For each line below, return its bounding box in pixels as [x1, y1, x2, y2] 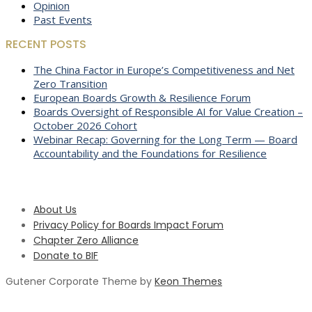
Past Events [33, 12, 92, 26]
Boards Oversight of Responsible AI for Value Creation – [33, 104, 303, 118]
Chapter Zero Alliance [33, 233, 139, 247]
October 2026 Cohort [33, 118, 137, 132]
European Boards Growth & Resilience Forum [33, 90, 251, 104]
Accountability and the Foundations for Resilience [33, 146, 267, 160]
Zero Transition [33, 76, 107, 91]
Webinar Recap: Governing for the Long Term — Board [33, 132, 297, 146]
